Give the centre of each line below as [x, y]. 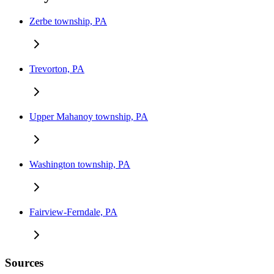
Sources [24, 262]
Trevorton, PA [57, 69]
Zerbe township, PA [68, 21]
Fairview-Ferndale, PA [73, 212]
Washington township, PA [80, 165]
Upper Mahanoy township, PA [89, 117]
